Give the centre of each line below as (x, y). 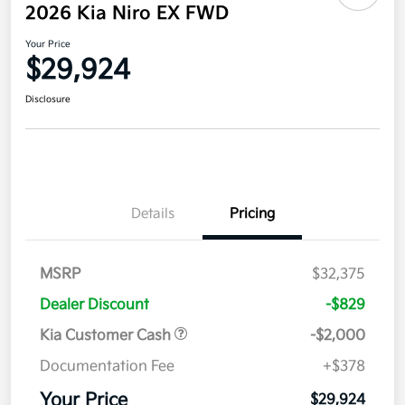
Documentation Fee (107, 367)
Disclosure (48, 100)
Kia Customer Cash (107, 336)
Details (153, 214)
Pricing (252, 214)
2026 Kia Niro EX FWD (127, 14)
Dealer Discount (94, 306)
